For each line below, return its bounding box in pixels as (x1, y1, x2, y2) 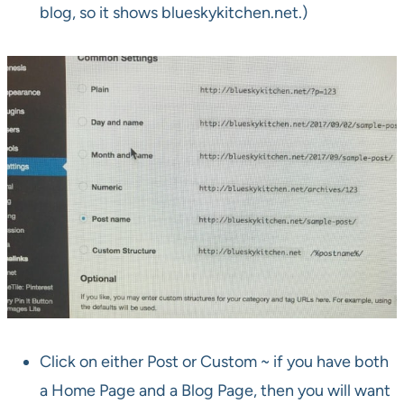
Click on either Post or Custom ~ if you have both (40, 352, 389, 372)
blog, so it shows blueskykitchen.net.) (40, 3, 308, 23)
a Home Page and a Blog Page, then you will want (40, 381, 390, 401)
